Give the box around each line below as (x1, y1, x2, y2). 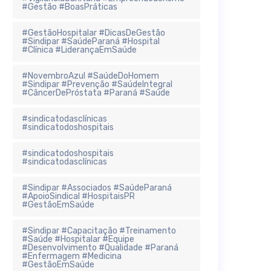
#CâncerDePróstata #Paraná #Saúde (22, 87, 170, 98)
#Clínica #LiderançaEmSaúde (22, 44, 137, 55)
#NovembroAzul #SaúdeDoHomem (22, 70, 159, 81)
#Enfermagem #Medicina (22, 250, 122, 261)
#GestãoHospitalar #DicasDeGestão (22, 27, 165, 38)
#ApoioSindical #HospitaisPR (22, 191, 135, 201)
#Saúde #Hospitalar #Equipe (22, 233, 134, 244)
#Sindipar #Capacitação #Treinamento (22, 225, 176, 236)
